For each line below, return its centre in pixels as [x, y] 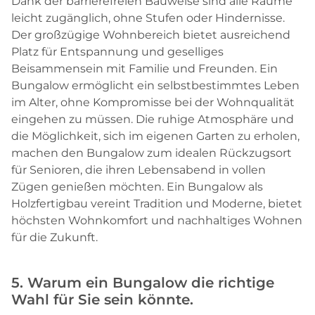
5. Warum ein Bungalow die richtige [143, 283]
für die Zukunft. [54, 238]
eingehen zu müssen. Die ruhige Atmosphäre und [153, 120]
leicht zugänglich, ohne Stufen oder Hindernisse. [148, 18]
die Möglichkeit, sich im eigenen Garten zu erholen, [155, 136]
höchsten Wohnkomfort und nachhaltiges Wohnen [157, 221]
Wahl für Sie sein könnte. [102, 300]
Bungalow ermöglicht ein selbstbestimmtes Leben [155, 86]
